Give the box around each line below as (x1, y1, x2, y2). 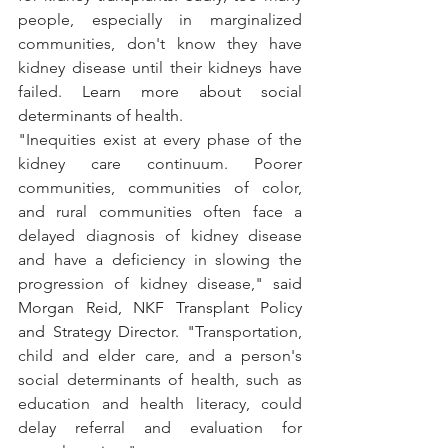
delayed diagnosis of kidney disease (18, 226, 302, 246)
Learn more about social (82, 82, 302, 102)
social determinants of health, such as (18, 370, 302, 390)
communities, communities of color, (18, 178, 302, 198)
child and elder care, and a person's (18, 346, 302, 366)
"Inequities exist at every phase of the (18, 130, 302, 150)
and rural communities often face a (18, 202, 302, 222)
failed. (18, 82, 82, 102)
